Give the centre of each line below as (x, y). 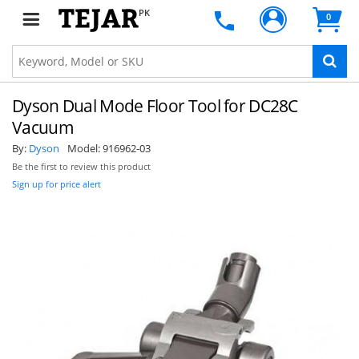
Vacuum (43, 127)
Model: (85, 148)
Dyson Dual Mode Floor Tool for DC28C (155, 106)
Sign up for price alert (56, 184)
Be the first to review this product (81, 167)
